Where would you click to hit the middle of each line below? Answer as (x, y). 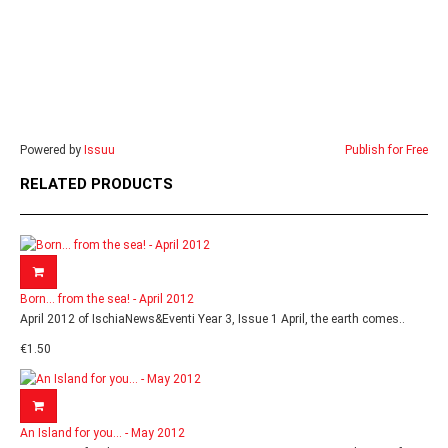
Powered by (52, 150)
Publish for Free (386, 150)
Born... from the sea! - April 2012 (107, 299)
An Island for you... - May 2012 (102, 433)
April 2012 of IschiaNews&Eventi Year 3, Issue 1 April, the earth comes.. (212, 319)
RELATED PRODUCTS (96, 184)
